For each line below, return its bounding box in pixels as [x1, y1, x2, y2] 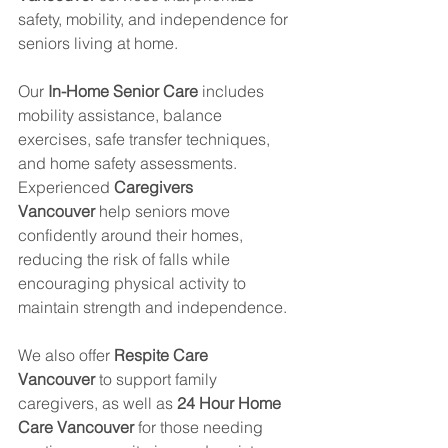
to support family [95, 369, 221, 390]
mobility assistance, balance [18, 105, 226, 126]
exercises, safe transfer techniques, [18, 129, 274, 150]
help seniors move [95, 201, 234, 222]
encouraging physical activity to [18, 273, 250, 294]
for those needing [134, 417, 267, 438]
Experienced [18, 177, 114, 198]
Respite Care [114, 345, 212, 366]
